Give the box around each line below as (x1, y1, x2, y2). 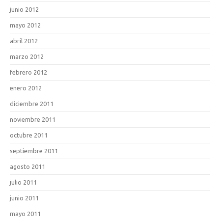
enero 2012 (10, 84, 42, 91)
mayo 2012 (10, 22, 41, 28)
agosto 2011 (10, 163, 45, 170)
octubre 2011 (10, 132, 48, 138)
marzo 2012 (10, 53, 44, 60)
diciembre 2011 (10, 100, 54, 107)
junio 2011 (10, 194, 39, 201)
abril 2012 (10, 37, 38, 44)
